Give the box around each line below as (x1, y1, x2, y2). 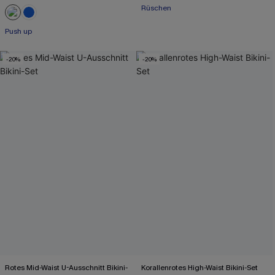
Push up (5, 26, 32, 36)
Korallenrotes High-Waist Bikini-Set (141, 263, 258, 273)
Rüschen (141, 3, 171, 13)
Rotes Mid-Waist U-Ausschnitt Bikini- (5, 263, 128, 273)
